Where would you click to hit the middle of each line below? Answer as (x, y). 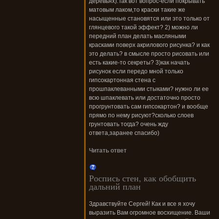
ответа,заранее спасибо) (124, 133)
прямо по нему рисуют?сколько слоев (141, 116)
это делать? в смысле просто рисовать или (149, 54)
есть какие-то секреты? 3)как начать (139, 63)
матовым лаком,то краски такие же (137, 10)
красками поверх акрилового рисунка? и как (149, 45)
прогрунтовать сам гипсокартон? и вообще (149, 107)
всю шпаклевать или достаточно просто (145, 98)
